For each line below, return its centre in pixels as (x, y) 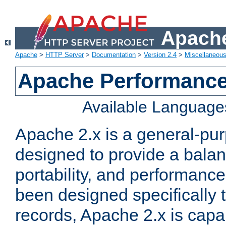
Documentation (114, 55)
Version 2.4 (160, 55)
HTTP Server (65, 55)
